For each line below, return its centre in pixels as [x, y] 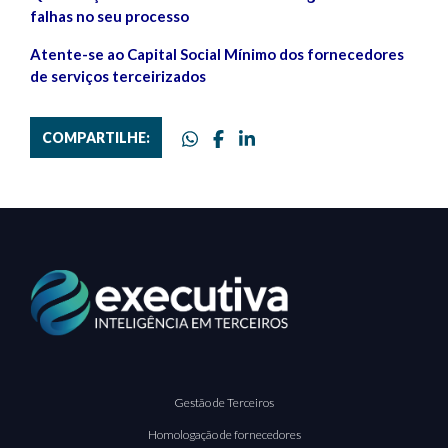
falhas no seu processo [109, 16]
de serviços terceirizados [118, 76]
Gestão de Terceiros [224, 402]
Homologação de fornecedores [224, 434]
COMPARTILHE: [96, 137]
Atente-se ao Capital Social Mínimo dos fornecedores [217, 54]
